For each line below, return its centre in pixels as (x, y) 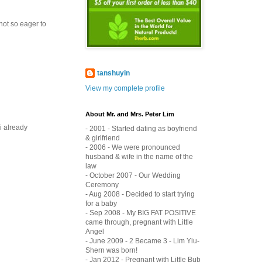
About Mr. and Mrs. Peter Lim (130, 114)
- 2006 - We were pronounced (133, 147)
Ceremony (102, 185)
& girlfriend (103, 138)
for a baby (101, 203)
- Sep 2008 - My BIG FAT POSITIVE (141, 213)
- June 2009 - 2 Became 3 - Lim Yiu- (142, 241)
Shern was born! (111, 250)
